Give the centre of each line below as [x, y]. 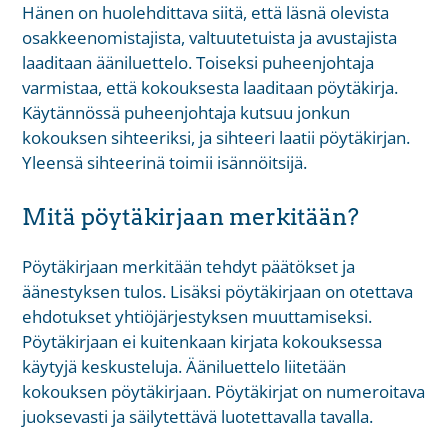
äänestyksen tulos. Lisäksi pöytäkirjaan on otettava [218, 292]
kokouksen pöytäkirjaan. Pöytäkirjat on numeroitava [224, 392]
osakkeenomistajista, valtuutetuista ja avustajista [210, 37]
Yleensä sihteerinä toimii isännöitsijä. [165, 162]
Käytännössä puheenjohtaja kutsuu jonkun [186, 112]
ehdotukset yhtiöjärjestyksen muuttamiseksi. [197, 317]
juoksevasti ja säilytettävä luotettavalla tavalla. [198, 417]
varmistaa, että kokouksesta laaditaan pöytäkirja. [210, 87]
